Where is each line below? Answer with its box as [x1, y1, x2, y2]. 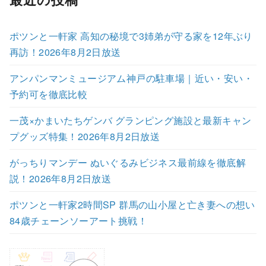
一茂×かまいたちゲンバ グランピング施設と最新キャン [9, 113, 252, 127]
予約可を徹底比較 [9, 87, 88, 101]
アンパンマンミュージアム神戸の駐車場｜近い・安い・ [9, 71, 253, 85]
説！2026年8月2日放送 [9, 171, 112, 185]
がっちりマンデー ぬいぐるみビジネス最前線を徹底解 [9, 155, 246, 169]
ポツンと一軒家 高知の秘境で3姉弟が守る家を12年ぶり [9, 28, 253, 43]
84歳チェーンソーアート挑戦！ [9, 213, 147, 227]
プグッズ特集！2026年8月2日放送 [9, 129, 160, 143]
